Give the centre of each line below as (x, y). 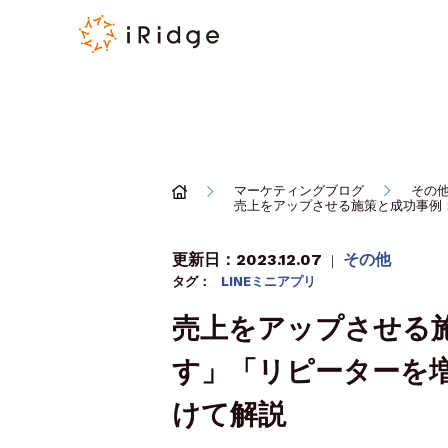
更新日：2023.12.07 (247, 259)
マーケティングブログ (299, 190)
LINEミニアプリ (268, 281)
